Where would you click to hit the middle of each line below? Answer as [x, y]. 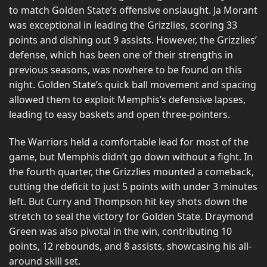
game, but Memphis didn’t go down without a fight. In [131, 157]
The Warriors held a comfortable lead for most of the [129, 142]
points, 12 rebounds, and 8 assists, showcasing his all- [130, 246]
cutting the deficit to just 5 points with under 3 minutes [133, 187]
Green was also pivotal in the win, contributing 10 [120, 232]
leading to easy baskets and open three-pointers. [119, 115]
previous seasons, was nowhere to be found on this [125, 70]
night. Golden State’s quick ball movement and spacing [133, 85]
